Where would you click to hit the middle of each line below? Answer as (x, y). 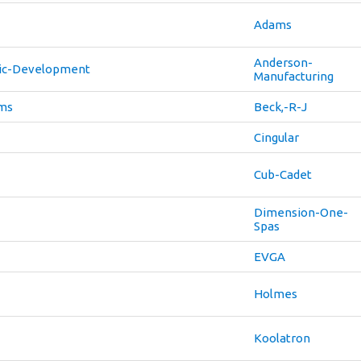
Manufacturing (294, 76)
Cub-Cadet (283, 174)
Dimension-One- (301, 212)
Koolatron (282, 338)
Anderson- (283, 62)
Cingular (276, 137)
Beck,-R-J (280, 107)
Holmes (276, 294)
